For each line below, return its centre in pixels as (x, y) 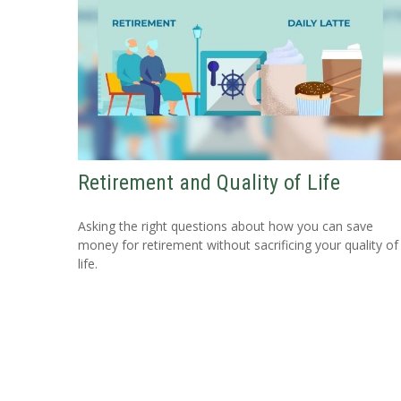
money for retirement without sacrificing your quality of (238, 245)
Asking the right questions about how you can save (226, 226)
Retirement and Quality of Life (209, 183)
